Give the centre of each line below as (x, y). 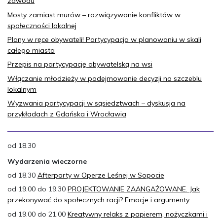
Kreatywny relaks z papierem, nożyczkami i (138, 214)
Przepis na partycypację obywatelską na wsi (80, 64)
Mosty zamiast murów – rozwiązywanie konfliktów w (94, 15)
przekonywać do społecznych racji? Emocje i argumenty (98, 200)
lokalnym (22, 89)
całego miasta (31, 51)
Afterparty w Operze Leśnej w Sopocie (101, 175)
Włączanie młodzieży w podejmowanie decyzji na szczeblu (105, 78)
